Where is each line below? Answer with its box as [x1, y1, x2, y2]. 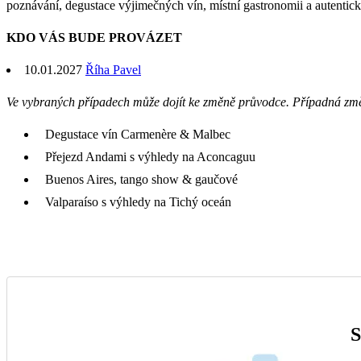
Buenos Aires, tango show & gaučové [45, 172, 238, 186]
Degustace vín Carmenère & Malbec [45, 127, 230, 141]
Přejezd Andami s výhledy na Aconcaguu [45, 149, 255, 164]
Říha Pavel [85, 62, 141, 77]
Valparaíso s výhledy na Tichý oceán [45, 194, 231, 209]
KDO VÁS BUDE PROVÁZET [6, 30, 182, 44]
